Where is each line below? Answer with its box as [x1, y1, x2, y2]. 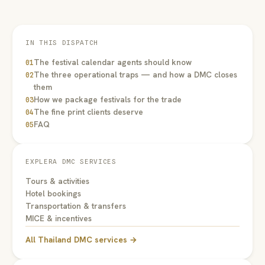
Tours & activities [25, 176, 90, 187]
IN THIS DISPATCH [25, 38, 98, 47]
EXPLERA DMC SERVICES [25, 157, 117, 166]
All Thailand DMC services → [25, 234, 138, 245]
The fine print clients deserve [34, 106, 144, 118]
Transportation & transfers [25, 201, 127, 212]
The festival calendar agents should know [34, 57, 192, 68]
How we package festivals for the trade [34, 94, 182, 105]
